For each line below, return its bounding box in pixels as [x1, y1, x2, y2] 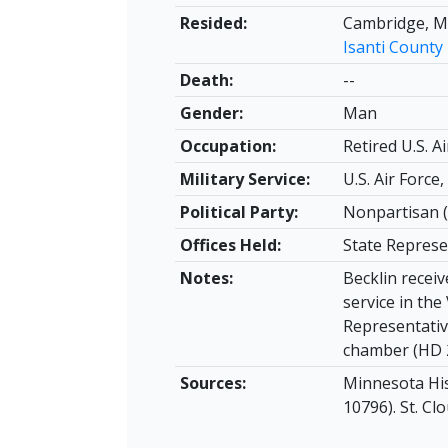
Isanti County [342, 36, 443, 58]
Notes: [179, 267, 233, 289]
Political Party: [179, 201, 298, 223]
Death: [179, 69, 233, 91]
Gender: [179, 102, 243, 124]
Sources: [179, 372, 246, 394]
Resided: [179, 12, 247, 34]
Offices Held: [179, 234, 281, 256]
